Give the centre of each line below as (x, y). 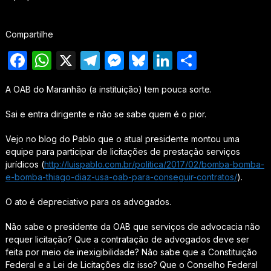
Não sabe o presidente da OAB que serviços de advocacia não (132, 227)
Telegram (142, 60)
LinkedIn (211, 60)
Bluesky (183, 60)
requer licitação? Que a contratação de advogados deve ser (127, 240)
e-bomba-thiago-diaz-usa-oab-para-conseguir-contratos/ (121, 177)
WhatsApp (98, 60)
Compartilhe (29, 34)
